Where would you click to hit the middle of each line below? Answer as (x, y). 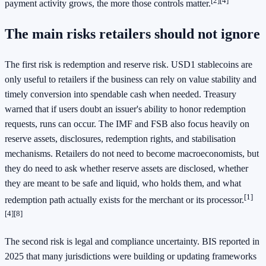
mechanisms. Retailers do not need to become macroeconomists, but (132, 153)
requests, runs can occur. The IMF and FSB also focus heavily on (127, 123)
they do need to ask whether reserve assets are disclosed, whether (126, 168)
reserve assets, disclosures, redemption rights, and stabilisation (120, 138)
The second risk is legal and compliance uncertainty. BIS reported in (132, 241)
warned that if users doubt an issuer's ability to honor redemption (125, 109)
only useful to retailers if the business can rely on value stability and (131, 79)
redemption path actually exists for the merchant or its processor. (124, 200)
